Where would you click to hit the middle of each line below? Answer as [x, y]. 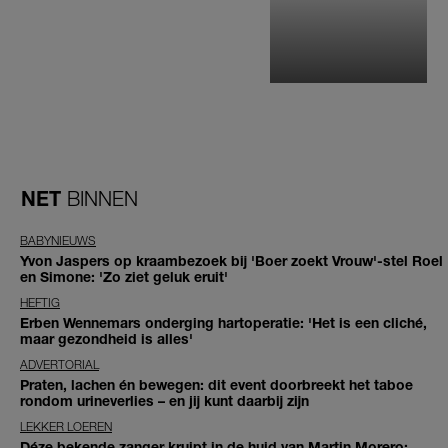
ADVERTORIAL [59, 365]
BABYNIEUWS [58, 241]
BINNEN [102, 198]
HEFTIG [40, 303]
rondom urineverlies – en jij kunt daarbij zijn [164, 401]
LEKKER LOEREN [66, 427]
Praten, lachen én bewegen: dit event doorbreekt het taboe [216, 385]
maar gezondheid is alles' [106, 339]
